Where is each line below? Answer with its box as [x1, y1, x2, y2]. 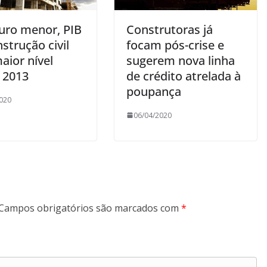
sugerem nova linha [126, 52, 235, 69]
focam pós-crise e [126, 36, 224, 53]
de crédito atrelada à [126, 67, 241, 84]
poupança [126, 83, 181, 100]
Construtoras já [126, 21, 213, 38]
